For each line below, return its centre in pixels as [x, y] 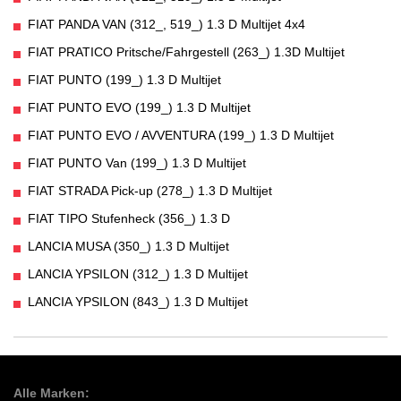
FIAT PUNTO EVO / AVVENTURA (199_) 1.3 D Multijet [181, 136]
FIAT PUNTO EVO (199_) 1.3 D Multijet [139, 108]
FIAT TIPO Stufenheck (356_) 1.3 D [129, 219]
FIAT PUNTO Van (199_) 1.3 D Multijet [137, 163]
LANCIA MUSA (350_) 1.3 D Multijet [128, 247]
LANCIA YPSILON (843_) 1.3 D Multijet [138, 302]
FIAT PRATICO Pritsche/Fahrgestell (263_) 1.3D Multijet [186, 52]
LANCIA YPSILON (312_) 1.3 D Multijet [138, 274]
